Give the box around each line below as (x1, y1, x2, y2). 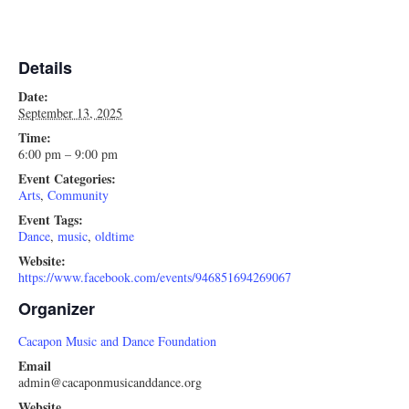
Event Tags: (18, 210, 83, 230)
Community (47, 186, 109, 204)
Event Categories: (18, 169, 116, 189)
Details (18, 56, 72, 80)
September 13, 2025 (18, 104, 122, 122)
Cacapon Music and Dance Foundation (18, 332, 216, 351)
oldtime (95, 227, 134, 246)
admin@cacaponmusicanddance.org (18, 373, 202, 392)
